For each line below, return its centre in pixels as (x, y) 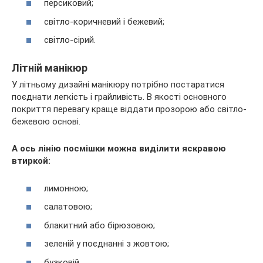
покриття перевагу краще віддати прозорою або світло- (129, 109)
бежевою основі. (46, 122)
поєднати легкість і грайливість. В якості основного (119, 97)
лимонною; (66, 188)
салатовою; (68, 207)
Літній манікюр (50, 68)
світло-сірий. (70, 40)
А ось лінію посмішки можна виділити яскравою (119, 149)
